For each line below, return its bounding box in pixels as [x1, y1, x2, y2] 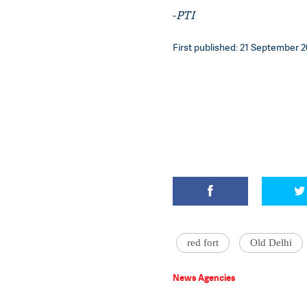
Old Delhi [250, 237, 292, 248]
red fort [187, 237, 219, 248]
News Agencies [173, 271, 236, 284]
